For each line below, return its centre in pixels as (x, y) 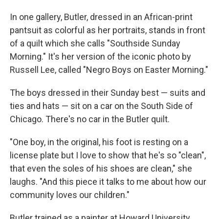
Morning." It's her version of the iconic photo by (100, 57)
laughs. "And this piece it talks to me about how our (108, 182)
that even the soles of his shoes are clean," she (101, 169)
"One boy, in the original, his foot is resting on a (99, 142)
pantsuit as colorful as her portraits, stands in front (108, 30)
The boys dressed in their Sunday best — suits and (108, 93)
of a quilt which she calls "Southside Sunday (95, 44)
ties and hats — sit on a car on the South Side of (101, 106)
